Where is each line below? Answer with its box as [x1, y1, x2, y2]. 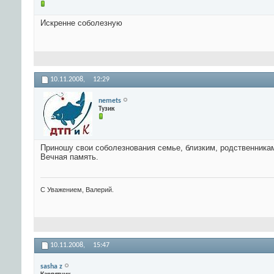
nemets [98, 97, 121, 105]
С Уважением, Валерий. [40, 186, 114, 194]
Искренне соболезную [40, 18, 122, 28]
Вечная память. [40, 152, 98, 162]
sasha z [40, 262, 62, 270]
